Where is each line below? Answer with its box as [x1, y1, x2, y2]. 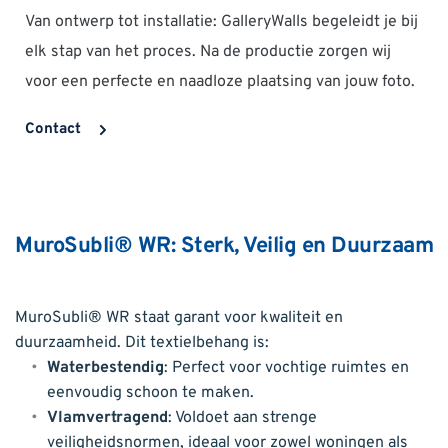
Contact [25, 120, 81, 140]
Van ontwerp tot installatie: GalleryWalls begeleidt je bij [25, 12, 418, 33]
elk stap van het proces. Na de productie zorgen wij [25, 42, 391, 63]
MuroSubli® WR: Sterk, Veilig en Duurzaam [15, 233, 433, 261]
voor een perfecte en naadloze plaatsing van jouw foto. [25, 72, 415, 93]
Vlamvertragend [47, 408, 168, 429]
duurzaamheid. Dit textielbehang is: [15, 333, 269, 354]
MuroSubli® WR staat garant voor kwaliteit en [15, 308, 343, 329]
